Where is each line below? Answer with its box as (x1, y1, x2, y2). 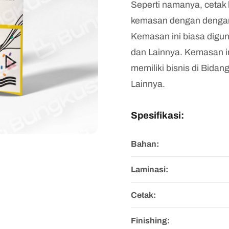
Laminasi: (131, 165, 168, 174)
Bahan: (131, 140, 159, 148)
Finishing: (131, 216, 170, 225)
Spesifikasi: (131, 110, 184, 121)
